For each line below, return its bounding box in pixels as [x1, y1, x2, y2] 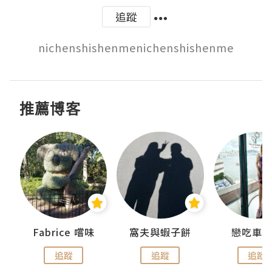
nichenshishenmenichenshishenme [38, 39, 234, 55]
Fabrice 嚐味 [32, 225, 95, 240]
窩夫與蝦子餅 [129, 225, 191, 240]
